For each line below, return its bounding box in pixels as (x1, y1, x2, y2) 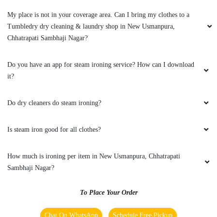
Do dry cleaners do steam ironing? (7, 99, 103, 107)
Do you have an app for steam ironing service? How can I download (7, 61, 194, 68)
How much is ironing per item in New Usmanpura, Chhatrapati (7, 152, 180, 160)
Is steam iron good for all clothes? (7, 125, 101, 133)
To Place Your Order (79, 188, 138, 196)
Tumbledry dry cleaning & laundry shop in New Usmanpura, (7, 22, 175, 30)
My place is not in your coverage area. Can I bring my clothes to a (7, 11, 189, 18)
